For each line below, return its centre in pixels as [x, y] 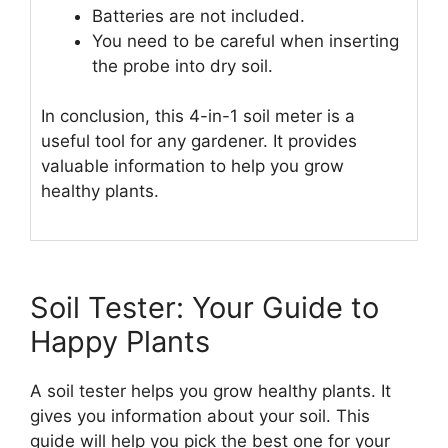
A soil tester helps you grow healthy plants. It [210, 390]
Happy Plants [120, 341]
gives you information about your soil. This [200, 415]
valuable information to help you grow [192, 166]
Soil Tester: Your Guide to [204, 307]
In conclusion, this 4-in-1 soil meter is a [198, 116]
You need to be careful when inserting [245, 40]
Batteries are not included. [198, 15]
